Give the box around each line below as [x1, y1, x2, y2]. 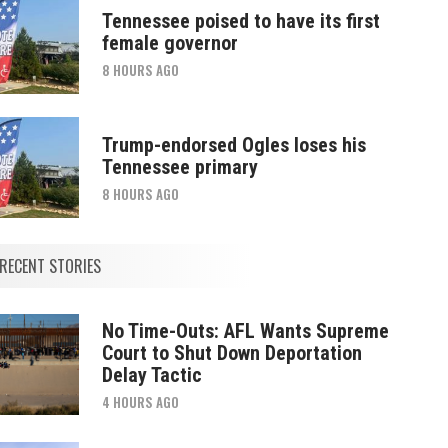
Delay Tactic [101, 362, 202, 387]
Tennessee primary [101, 154, 258, 179]
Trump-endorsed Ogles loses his [101, 132, 366, 157]
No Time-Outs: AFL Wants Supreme [101, 318, 389, 343]
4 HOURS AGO [101, 391, 179, 412]
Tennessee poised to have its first [101, 8, 380, 33]
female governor [101, 30, 238, 55]
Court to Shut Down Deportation [101, 340, 362, 365]
